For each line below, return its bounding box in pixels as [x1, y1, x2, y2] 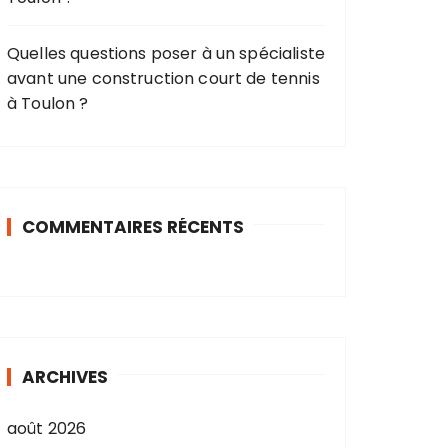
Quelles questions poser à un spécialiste [7, 42, 325, 65]
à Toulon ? [7, 92, 89, 115]
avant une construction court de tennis [7, 67, 320, 90]
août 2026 [7, 417, 87, 440]
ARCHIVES [22, 365, 108, 389]
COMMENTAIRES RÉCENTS [22, 215, 244, 239]
